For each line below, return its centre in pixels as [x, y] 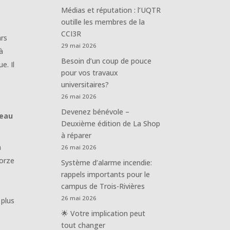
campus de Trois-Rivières [103, 186]
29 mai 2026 [79, 45]
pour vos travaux [90, 72]
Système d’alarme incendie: [107, 162]
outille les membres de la [103, 22]
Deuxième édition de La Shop [111, 123]
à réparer [76, 135]
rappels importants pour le [106, 174]
